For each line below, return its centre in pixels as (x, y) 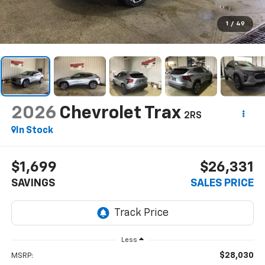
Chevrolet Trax (119, 113)
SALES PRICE (222, 184)
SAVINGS (33, 184)
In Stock (34, 130)
